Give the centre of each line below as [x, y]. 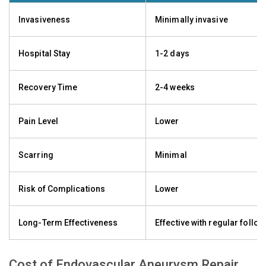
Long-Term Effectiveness [68, 223]
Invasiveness [45, 20]
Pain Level [38, 121]
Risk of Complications [62, 189]
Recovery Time [48, 87]
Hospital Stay [45, 53]
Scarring [36, 155]
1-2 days [172, 53]
